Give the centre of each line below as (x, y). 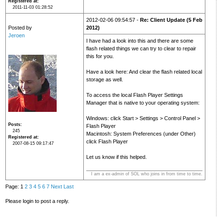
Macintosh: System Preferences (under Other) (141, 134)
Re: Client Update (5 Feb (171, 20)
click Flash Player (107, 142)
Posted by (20, 28)
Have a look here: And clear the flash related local (144, 72)
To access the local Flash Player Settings (134, 95)
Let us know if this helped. (116, 157)
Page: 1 (15, 186)
